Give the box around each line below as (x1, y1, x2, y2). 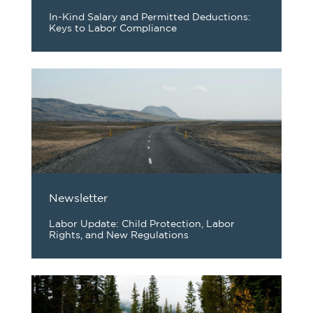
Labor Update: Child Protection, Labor (49, 220, 235, 228)
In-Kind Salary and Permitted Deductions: (49, 13, 251, 22)
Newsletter (49, 194, 108, 204)
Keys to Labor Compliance (49, 24, 177, 33)
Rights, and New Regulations (49, 231, 189, 240)
